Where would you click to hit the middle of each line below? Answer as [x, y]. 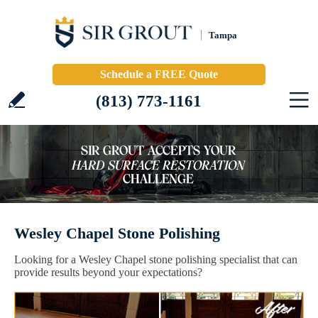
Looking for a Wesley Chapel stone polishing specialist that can [156, 259]
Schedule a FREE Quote [159, 74]
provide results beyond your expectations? [108, 272]
